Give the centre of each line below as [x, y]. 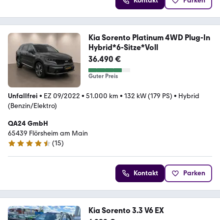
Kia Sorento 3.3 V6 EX [126, 210]
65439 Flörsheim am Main [48, 133]
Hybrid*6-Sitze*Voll [123, 47]
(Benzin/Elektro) [32, 106]
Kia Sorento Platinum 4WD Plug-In [149, 37]
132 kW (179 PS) [148, 96]
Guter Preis [103, 76]
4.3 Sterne [23, 147]
